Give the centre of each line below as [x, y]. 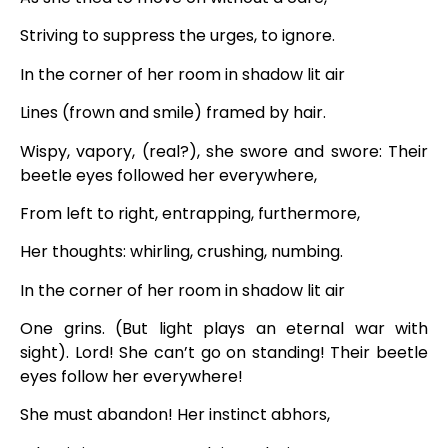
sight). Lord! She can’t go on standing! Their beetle [224, 353]
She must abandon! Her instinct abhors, [177, 415]
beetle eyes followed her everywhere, [170, 175]
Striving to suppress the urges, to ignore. [179, 36]
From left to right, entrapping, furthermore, [192, 213]
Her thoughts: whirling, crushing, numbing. [183, 252]
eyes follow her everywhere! [133, 377]
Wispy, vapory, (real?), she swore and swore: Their [224, 151]
